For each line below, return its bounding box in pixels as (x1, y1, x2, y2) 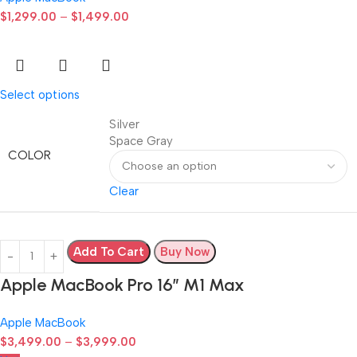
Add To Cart (73, 244, 144, 259)
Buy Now (160, 244, 210, 259)
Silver (109, 116, 139, 131)
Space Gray (109, 133, 173, 148)
